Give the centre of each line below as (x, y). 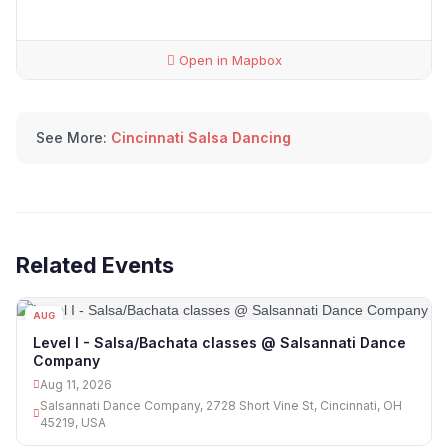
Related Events (95, 265)
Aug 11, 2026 (76, 384)
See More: (71, 138)
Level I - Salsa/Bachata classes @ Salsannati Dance (219, 342)
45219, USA (73, 422)
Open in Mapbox (228, 60)
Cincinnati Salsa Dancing (201, 138)
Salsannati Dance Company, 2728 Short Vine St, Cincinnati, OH (221, 405)
